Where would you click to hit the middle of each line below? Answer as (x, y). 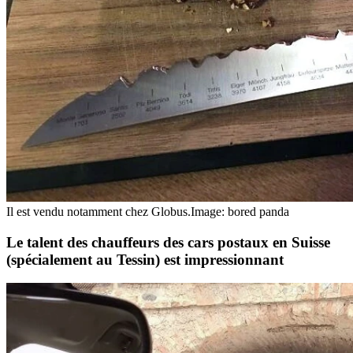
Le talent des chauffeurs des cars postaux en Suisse (168, 242)
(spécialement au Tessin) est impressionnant (145, 259)
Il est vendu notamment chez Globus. (98, 212)
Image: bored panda (240, 212)
